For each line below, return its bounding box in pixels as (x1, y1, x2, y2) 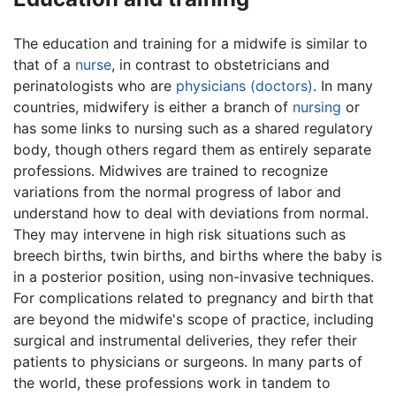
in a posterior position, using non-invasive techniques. (13, 267, 374, 286)
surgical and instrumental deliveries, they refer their (13, 331, 357, 349)
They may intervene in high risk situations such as (13, 225, 346, 243)
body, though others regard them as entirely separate (13, 140, 371, 158)
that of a (13, 55, 75, 73)
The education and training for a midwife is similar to (13, 34, 368, 52)
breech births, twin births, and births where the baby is (13, 246, 382, 264)
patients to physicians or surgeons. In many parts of (13, 352, 362, 370)
